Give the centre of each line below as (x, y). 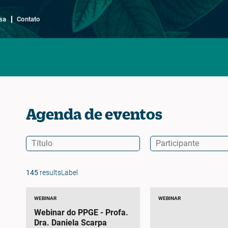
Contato (28, 19)
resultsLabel (58, 173)
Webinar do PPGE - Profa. (69, 212)
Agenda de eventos (94, 114)
